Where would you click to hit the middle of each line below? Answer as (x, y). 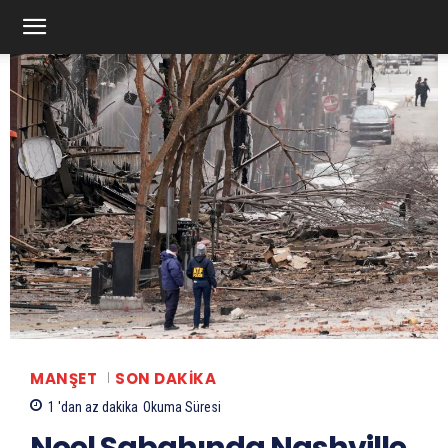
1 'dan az (73, 407)
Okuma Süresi (182, 407)
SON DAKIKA (165, 378)
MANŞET (63, 378)
